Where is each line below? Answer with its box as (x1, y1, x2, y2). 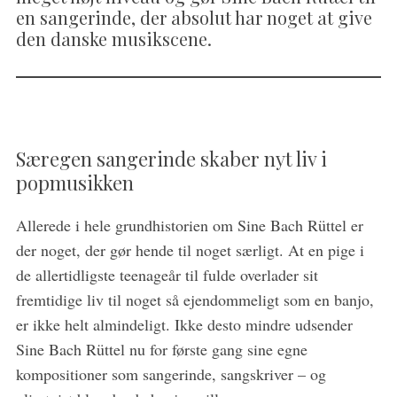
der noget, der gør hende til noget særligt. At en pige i (15, 239, 364, 261)
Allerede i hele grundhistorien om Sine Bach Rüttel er (15, 214, 363, 236)
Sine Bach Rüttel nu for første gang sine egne (15, 339, 307, 360)
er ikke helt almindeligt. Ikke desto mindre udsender (15, 314, 353, 335)
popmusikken (15, 169, 134, 196)
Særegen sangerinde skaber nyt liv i (15, 145, 327, 172)
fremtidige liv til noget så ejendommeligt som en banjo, (15, 289, 374, 310)
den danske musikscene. (15, 27, 212, 51)
